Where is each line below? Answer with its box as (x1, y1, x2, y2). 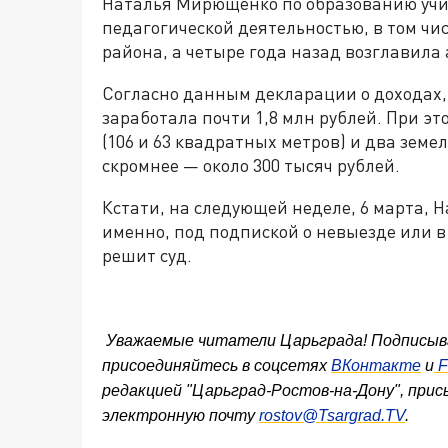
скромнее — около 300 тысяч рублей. (102, 154, 400, 176)
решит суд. (102, 244, 192, 266)
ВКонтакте (331, 357, 421, 374)
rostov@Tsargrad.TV (259, 407, 405, 424)
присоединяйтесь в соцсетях (102, 357, 331, 374)
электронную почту (102, 407, 259, 424)
